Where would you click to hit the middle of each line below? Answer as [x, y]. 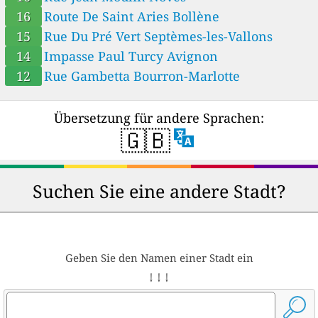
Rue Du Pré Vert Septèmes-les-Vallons [209, 36]
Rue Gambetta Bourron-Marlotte [187, 76]
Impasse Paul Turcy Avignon [193, 56]
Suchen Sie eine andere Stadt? [159, 191]
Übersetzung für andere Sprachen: [159, 117]
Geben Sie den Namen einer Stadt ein [159, 257]
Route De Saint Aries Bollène [196, 16]
